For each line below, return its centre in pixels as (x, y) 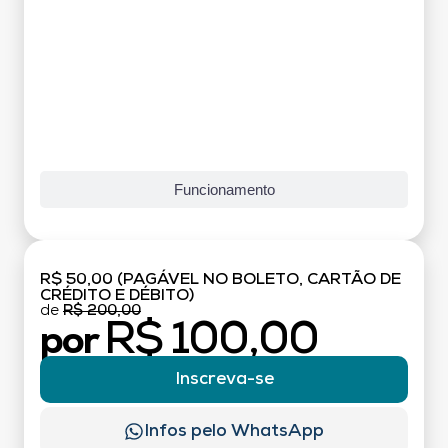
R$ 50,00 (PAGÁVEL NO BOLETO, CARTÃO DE (220, 279)
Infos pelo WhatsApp (233, 432)
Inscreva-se (224, 379)
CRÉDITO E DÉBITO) (117, 295)
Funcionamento (224, 189)
